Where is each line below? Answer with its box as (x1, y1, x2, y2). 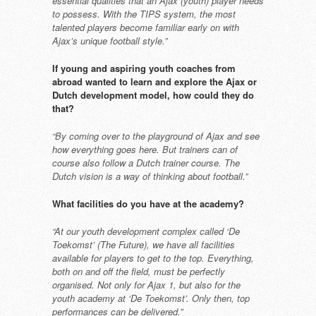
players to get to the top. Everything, (104, 251, 254, 265)
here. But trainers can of (139, 142, 238, 156)
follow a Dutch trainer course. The (102, 156, 240, 169)
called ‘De (200, 224, 240, 238)
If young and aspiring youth (52, 61, 176, 75)
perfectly (190, 265, 225, 278)
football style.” (110, 34, 167, 47)
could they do (194, 88, 254, 102)
